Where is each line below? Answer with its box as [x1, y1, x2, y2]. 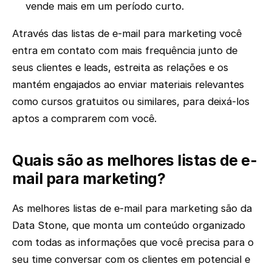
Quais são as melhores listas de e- [12, 151, 257, 169]
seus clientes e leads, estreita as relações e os [12, 61, 228, 73]
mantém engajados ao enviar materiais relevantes [12, 78, 244, 90]
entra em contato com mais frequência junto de [12, 44, 237, 56]
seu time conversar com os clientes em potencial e [12, 253, 250, 266]
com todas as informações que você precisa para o [12, 236, 254, 249]
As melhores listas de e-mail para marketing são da [12, 202, 252, 215]
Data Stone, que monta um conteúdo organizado [12, 219, 245, 232]
